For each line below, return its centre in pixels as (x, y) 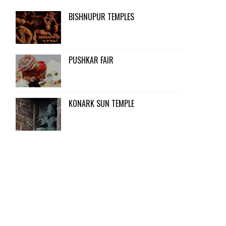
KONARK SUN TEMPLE (101, 103)
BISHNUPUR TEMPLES (101, 17)
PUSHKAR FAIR (91, 60)
